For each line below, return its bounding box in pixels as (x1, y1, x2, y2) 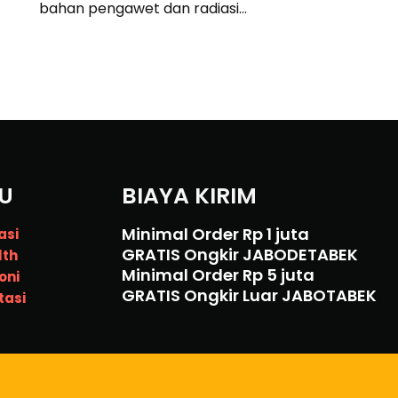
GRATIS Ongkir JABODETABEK (121, 243, 358, 266)
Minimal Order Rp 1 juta (121, 223, 309, 245)
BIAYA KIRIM (121, 180, 257, 211)
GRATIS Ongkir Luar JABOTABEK (121, 284, 377, 306)
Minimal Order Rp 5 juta (121, 264, 314, 286)
